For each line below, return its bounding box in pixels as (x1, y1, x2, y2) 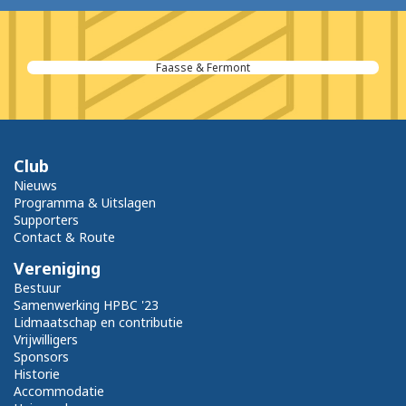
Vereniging (14, 257, 101, 280)
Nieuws (14, 177, 57, 195)
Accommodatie (14, 382, 104, 401)
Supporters (14, 211, 79, 229)
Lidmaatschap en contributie (14, 314, 183, 332)
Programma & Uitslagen (14, 194, 156, 212)
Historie (14, 365, 60, 383)
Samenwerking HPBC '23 (14, 296, 159, 314)
